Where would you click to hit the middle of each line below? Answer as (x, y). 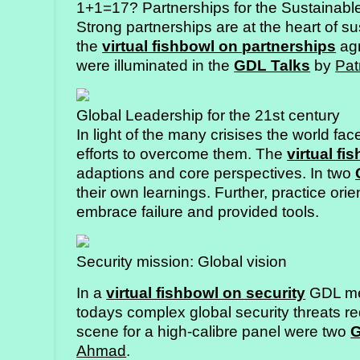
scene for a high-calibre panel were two (214, 331)
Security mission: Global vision (182, 262)
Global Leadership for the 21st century (209, 116)
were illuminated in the (155, 65)
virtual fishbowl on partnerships (219, 46)
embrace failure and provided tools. (198, 212)
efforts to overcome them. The (182, 154)
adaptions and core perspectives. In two (216, 174)
